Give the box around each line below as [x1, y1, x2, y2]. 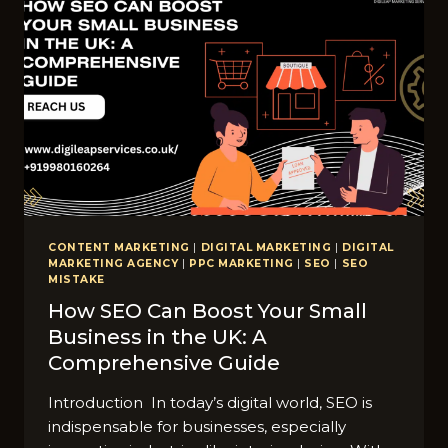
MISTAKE [48, 272, 105, 286]
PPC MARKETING [188, 256, 294, 270]
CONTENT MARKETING [48, 240, 190, 254]
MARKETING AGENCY [48, 256, 179, 270]
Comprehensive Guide [48, 351, 280, 376]
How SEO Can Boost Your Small [48, 299, 367, 324]
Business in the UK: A [48, 325, 267, 350]
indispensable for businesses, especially [48, 417, 346, 437]
